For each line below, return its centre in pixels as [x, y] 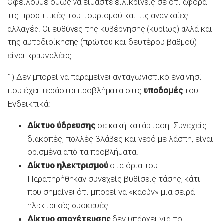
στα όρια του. [135, 165]
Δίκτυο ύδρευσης [62, 125]
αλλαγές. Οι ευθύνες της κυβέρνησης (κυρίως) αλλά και [110, 28]
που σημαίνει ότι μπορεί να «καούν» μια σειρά [111, 192]
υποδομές [163, 90]
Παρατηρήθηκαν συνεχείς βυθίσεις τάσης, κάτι [114, 178]
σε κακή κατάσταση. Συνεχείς [152, 125]
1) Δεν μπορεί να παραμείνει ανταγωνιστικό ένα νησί [105, 77]
